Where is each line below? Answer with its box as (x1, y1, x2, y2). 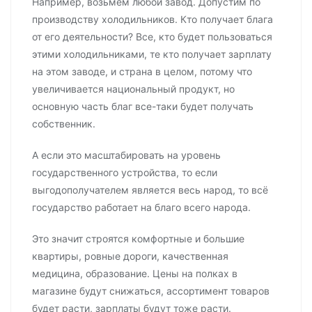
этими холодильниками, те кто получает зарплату (32, 48, 272, 61)
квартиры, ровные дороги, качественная (32, 250, 228, 263)
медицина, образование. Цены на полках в (32, 267, 237, 280)
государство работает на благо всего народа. (32, 201, 251, 214)
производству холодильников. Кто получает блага (32, 13, 273, 26)
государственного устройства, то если (32, 166, 217, 179)
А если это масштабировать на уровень (32, 149, 221, 162)
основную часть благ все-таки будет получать (32, 100, 253, 113)
